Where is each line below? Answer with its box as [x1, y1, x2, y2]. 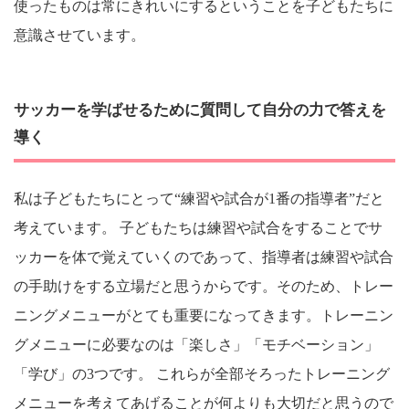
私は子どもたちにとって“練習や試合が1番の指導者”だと [14, 191, 384, 207]
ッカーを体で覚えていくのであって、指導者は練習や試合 [14, 249, 393, 266]
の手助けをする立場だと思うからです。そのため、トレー [14, 278, 393, 295]
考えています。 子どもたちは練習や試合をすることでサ [14, 220, 383, 236]
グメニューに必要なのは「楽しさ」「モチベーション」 [14, 337, 379, 353]
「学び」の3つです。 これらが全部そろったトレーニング [14, 366, 390, 383]
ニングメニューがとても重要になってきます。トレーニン [14, 308, 393, 324]
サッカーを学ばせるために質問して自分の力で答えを [14, 100, 386, 119]
